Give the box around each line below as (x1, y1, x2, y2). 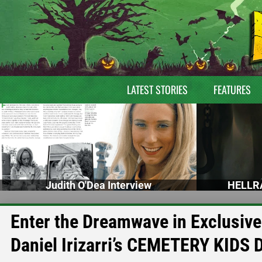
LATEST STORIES (126, 82, 188, 97)
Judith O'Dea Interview (45, 178, 151, 191)
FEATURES (213, 82, 251, 97)
